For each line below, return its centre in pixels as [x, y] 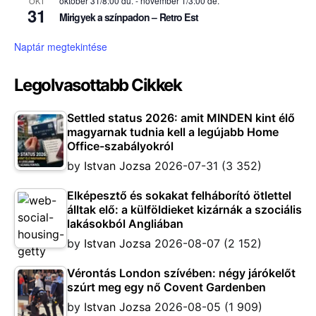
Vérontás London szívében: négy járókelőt [181, 273]
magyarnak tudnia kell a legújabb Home [173, 132]
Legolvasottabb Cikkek [98, 85]
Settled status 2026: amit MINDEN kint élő [181, 117]
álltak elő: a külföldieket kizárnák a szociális [184, 209]
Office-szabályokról [120, 146]
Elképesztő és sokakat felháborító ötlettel [179, 195]
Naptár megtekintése [61, 46]
